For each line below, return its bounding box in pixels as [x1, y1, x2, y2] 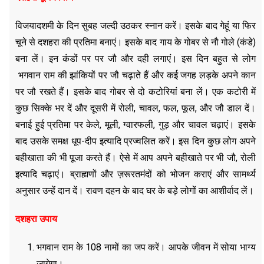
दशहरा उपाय [15, 213, 57, 225]
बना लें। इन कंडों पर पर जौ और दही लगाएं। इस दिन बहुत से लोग [15, 52, 256, 64]
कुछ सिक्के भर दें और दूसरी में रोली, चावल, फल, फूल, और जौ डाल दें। [15, 102, 256, 114]
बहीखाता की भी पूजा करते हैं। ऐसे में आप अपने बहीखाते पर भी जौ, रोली [15, 151, 256, 163]
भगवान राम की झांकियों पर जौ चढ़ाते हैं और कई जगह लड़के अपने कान [15, 69, 256, 81]
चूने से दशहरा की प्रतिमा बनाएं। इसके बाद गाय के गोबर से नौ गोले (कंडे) [15, 36, 256, 48]
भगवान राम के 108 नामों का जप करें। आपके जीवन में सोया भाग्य [37, 241, 256, 253]
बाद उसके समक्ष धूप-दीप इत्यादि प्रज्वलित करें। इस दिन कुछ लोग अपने [15, 135, 256, 147]
